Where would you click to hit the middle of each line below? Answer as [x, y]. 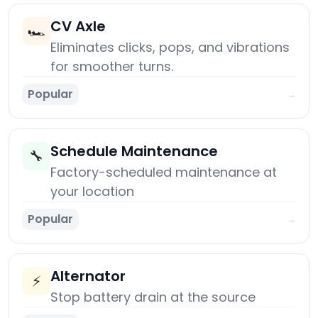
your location [92, 192]
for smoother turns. [112, 67]
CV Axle [78, 27]
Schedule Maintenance [134, 152]
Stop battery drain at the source [153, 297]
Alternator [88, 276]
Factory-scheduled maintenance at [164, 172]
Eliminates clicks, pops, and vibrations [170, 48]
